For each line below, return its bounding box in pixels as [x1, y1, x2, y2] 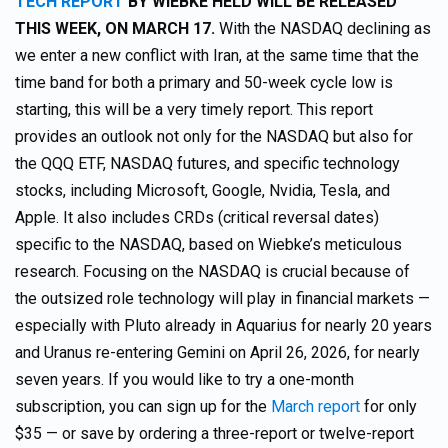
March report [271, 397, 360, 416]
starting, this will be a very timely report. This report [15, 100, 373, 119]
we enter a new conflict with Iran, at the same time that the [15, 46, 419, 65]
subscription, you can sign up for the [15, 397, 271, 416]
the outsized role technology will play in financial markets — [15, 289, 430, 308]
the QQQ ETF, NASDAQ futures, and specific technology [15, 154, 400, 173]
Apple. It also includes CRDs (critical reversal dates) [15, 208, 379, 227]
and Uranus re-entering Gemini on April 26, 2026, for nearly [15, 343, 420, 362]
